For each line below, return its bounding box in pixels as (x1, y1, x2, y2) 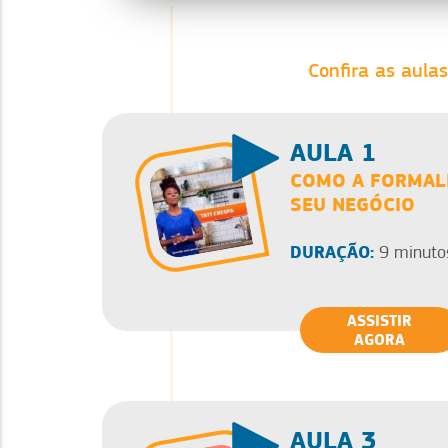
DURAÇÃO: (290, 240, 374, 263)
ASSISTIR (347, 310, 412, 330)
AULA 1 (290, 136, 377, 168)
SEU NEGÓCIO (290, 191, 415, 216)
